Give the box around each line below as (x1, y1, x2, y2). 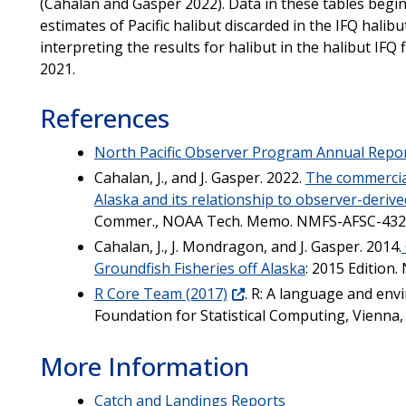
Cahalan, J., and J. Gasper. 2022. (93, 167, 305, 188)
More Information (39, 348, 249, 383)
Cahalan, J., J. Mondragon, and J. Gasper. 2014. (93, 236, 401, 256)
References (39, 100, 169, 135)
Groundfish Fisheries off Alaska (93, 257, 305, 278)
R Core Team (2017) (93, 283, 227, 304)
